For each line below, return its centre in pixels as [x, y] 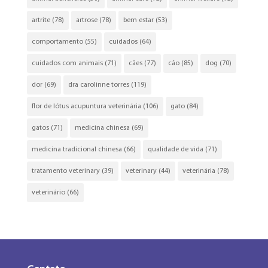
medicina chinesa [102, 128]
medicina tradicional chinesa [77, 150]
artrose [86, 21]
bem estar [138, 21]
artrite [41, 21]
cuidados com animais [67, 64]
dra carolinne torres [98, 85]
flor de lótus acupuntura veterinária [86, 107]
